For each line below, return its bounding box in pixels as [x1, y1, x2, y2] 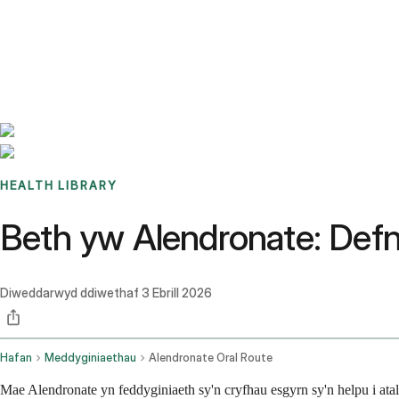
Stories [92, 14, 130, 30]
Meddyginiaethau [45, 351, 136, 365]
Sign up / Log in [44, 36, 135, 52]
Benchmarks [21, 14, 92, 30]
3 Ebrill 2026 [142, 285, 212, 301]
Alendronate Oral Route [149, 351, 273, 365]
